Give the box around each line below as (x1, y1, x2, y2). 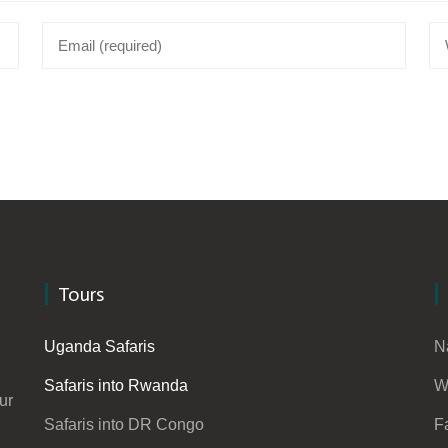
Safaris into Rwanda (44, 377, 188, 394)
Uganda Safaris (44, 338, 155, 355)
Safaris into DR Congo (44, 416, 204, 433)
